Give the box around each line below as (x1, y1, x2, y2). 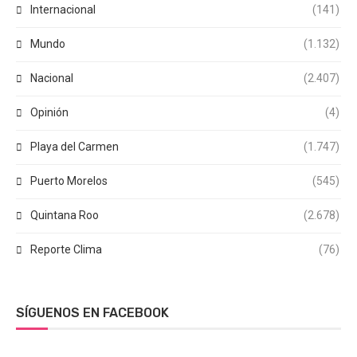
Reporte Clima (30, 243, 102, 257)
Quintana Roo (30, 209, 99, 222)
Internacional (30, 3, 96, 17)
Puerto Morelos (30, 175, 108, 188)
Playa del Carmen (30, 140, 119, 154)
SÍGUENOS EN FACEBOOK (16, 305, 169, 321)
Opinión (30, 106, 69, 120)
